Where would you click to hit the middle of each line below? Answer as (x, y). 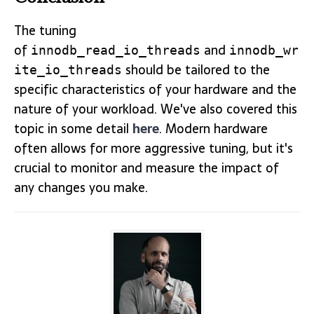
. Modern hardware (213, 128)
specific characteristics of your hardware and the (155, 89)
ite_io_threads (68, 69)
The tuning (45, 30)
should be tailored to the (196, 69)
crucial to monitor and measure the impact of (146, 168)
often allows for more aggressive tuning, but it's (153, 148)
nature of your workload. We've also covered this (156, 109)
